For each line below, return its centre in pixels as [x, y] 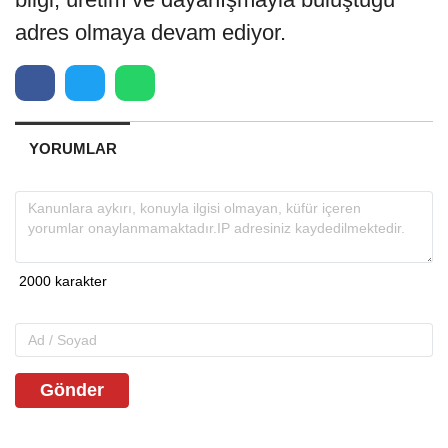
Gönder [72, 389]
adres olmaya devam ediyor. [150, 32]
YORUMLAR [72, 148]
